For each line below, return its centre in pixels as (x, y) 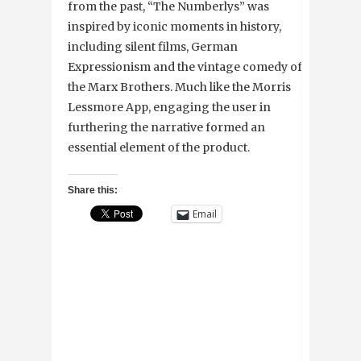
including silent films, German (153, 47)
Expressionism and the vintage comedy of (185, 67)
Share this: (93, 191)
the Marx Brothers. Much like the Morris (179, 87)
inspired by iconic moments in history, (174, 27)
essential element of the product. (159, 148)
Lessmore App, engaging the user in (169, 108)
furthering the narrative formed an (166, 128)
